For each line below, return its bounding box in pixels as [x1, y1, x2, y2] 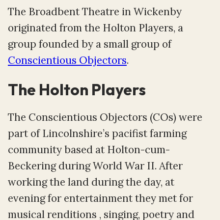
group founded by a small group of [8, 37, 171, 51]
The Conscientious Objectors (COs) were [8, 110, 202, 124]
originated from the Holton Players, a [8, 21, 183, 35]
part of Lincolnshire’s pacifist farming [8, 126, 187, 140]
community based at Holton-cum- [8, 142, 170, 156]
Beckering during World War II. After [8, 159, 183, 172]
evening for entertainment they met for [8, 191, 193, 205]
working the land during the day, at [8, 175, 174, 189]
